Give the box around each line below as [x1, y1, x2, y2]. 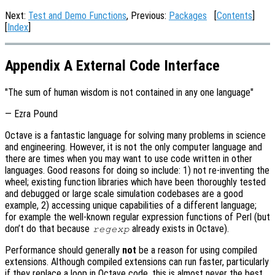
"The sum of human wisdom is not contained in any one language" [5, 86, 254, 98]
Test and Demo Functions [28, 10, 126, 21]
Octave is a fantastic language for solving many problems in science [5, 129, 266, 141]
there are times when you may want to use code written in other [5, 152, 252, 165]
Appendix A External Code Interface [5, 56, 220, 74]
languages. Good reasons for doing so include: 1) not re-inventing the [5, 164, 269, 176]
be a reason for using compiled [136, 244, 257, 256]
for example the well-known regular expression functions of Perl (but [5, 211, 270, 223]
